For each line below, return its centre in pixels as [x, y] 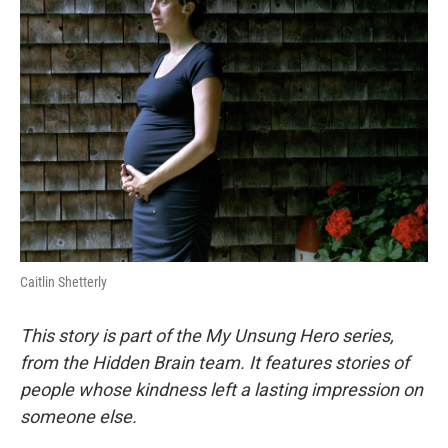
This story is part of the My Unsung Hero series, [207, 335]
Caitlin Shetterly [63, 282]
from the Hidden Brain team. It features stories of [214, 362]
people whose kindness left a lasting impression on [221, 389]
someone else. [78, 416]
